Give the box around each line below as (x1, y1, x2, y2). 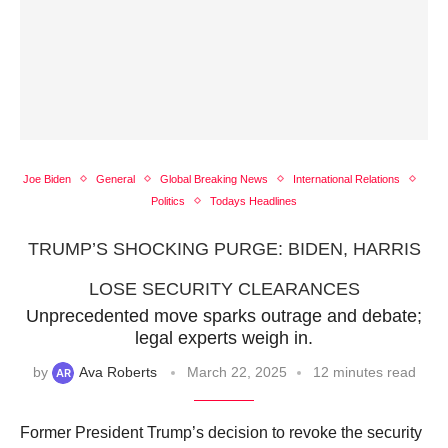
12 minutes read (312, 363, 416, 380)
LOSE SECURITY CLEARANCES (88, 278, 360, 299)
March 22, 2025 (186, 363, 287, 380)
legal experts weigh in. (135, 327, 313, 348)
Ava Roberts (78, 363, 157, 380)
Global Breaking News (160, 172, 268, 185)
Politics (151, 194, 185, 207)
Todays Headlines (210, 194, 297, 207)
